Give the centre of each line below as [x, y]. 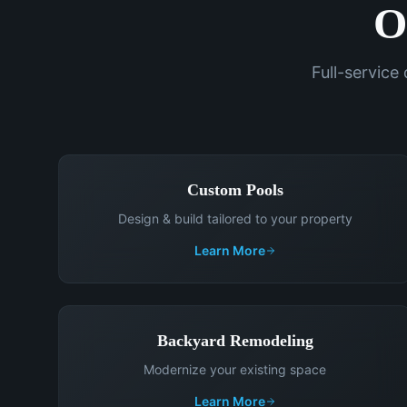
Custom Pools [235, 190]
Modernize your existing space [235, 369]
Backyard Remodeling [235, 341]
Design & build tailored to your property [235, 218]
